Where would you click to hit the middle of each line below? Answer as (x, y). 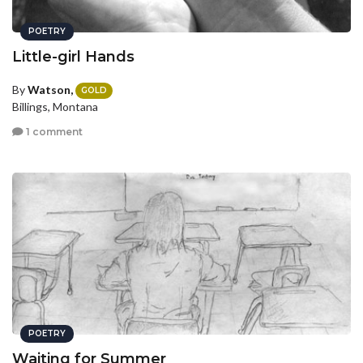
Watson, (50, 89)
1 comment (53, 132)
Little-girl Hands (73, 56)
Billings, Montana (55, 107)
